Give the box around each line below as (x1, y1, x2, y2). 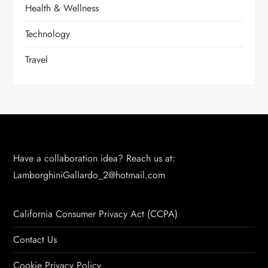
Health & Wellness (25, 1, 99, 15)
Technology (25, 27, 71, 41)
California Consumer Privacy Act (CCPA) (13, 207, 178, 221)
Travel (25, 53, 48, 66)
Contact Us (13, 233, 57, 246)
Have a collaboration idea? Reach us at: (13, 151, 176, 165)
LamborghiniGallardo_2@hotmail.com (13, 168, 166, 182)
